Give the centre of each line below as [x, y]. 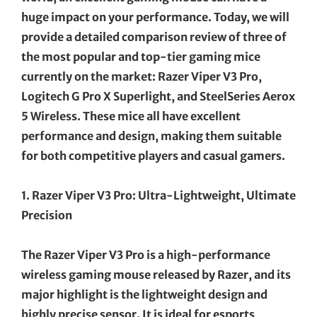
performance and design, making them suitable [151, 136]
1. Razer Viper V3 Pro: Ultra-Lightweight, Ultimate [158, 195]
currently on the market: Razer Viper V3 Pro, [142, 76]
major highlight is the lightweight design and [144, 294]
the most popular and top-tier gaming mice [141, 56]
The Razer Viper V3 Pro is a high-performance [146, 254]
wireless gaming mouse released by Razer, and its [156, 274]
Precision [47, 215]
